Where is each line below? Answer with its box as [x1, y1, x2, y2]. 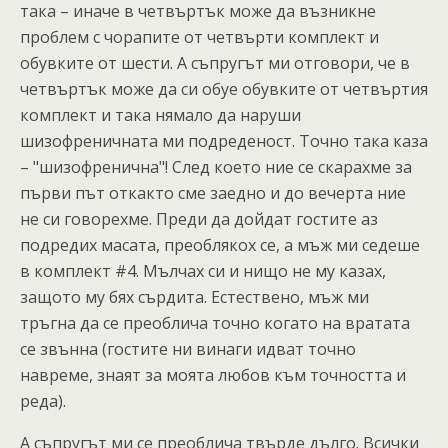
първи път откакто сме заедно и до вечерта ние [20, 182, 406, 204]
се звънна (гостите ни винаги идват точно [20, 338, 356, 360]
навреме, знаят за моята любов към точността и [20, 364, 406, 386]
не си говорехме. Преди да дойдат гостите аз [20, 208, 378, 230]
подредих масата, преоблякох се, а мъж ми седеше [20, 234, 420, 256]
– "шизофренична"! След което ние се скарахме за [20, 156, 412, 178]
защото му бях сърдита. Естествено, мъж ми [20, 286, 369, 308]
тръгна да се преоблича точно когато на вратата [20, 312, 410, 334]
